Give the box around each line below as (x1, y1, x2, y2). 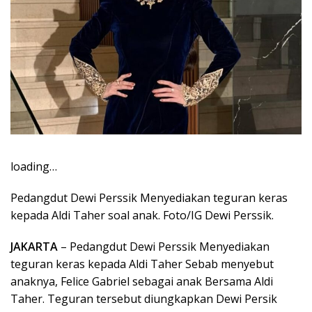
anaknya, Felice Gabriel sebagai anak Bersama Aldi (10, 273, 273, 289)
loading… (10, 158, 57, 174)
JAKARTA (10, 238, 58, 254)
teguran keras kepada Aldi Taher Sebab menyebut (10, 256, 274, 272)
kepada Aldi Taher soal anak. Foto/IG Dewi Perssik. (10, 207, 274, 223)
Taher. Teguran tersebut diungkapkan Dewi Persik (10, 290, 277, 306)
